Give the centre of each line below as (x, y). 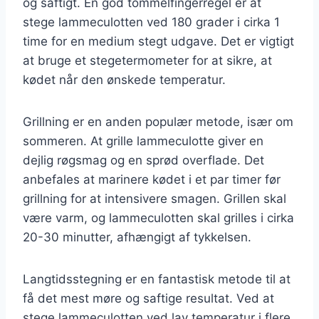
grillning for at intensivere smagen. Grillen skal (155, 198)
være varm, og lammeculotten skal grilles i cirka (158, 218)
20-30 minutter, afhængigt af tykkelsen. (137, 237)
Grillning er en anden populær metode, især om (158, 121)
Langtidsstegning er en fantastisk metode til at (157, 279)
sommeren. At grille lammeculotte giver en (143, 141)
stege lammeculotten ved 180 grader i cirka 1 (151, 22)
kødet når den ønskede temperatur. (124, 79)
